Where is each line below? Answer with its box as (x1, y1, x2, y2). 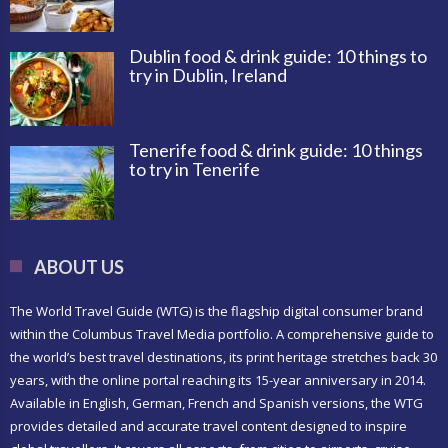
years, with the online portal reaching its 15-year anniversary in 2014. (10, 370, 426, 389)
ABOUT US (34, 255, 124, 278)
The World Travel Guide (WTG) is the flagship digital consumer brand (10, 301, 423, 320)
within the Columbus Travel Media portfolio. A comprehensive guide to (10, 324, 434, 343)
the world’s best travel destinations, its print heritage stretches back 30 (10, 347, 437, 366)
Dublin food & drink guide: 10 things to (129, 44, 427, 67)
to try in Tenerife (129, 157, 260, 180)
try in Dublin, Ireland (129, 63, 287, 86)
